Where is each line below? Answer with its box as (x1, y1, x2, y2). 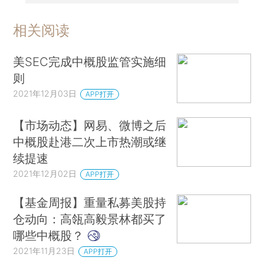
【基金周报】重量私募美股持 (13, 194, 167, 210)
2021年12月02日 (13, 168, 77, 179)
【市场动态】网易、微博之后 (13, 117, 167, 133)
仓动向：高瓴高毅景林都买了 (13, 211, 167, 226)
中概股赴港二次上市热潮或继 (13, 134, 167, 149)
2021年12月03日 (13, 88, 77, 99)
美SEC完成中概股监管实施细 (13, 54, 167, 70)
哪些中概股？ (13, 227, 88, 243)
